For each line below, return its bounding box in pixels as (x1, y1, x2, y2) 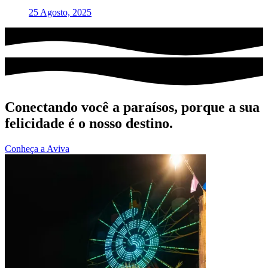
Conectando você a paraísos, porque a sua (5, 99, 260, 115)
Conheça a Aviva (5, 144, 69, 154)
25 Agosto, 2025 (29, 7, 92, 18)
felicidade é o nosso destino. (5, 115, 173, 132)
